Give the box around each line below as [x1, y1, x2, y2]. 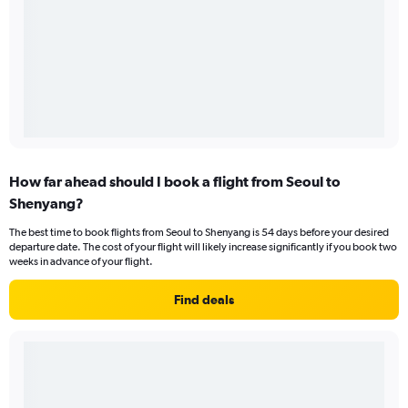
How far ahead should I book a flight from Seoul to [9, 173, 341, 190]
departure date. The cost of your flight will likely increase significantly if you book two [9, 240, 397, 254]
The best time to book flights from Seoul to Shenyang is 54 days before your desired [9, 226, 389, 240]
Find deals [174, 292, 234, 308]
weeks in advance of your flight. [9, 255, 153, 269]
